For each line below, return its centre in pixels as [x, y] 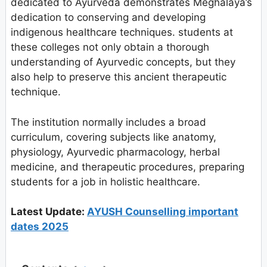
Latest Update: [49, 212]
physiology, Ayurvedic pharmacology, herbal [115, 152]
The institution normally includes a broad [108, 122]
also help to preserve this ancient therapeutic [119, 77]
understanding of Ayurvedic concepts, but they [123, 62]
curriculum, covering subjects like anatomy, [114, 137]
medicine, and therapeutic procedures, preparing [128, 167]
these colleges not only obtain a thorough [110, 47]
